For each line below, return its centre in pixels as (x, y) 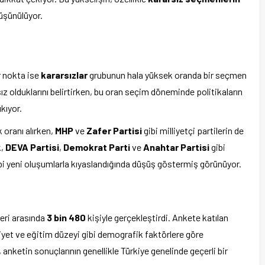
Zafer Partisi (114, 131)
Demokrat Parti (97, 147)
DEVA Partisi (32, 147)
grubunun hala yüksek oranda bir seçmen (167, 75)
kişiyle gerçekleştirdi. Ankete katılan (157, 218)
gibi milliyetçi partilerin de (193, 131)
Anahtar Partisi (176, 147)
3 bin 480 (66, 218)
